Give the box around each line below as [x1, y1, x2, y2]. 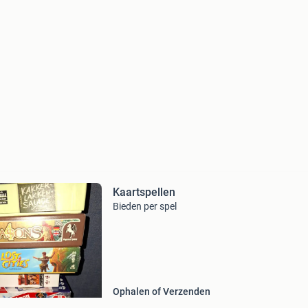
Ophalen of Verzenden [112, 286, 210, 297]
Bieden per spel [112, 201, 177, 212]
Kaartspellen [112, 186, 175, 199]
